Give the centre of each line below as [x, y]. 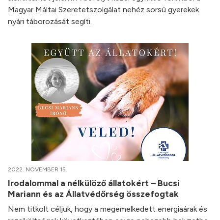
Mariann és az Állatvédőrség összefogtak [94, 194]
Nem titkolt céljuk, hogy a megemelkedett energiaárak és [108, 209]
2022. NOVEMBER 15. [38, 169]
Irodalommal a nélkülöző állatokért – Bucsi [94, 183]
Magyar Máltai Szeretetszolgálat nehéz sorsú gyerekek [103, 10]
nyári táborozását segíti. [50, 21]
